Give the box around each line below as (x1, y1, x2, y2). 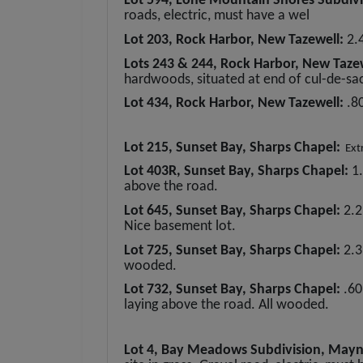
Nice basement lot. (124, 218, 236, 234)
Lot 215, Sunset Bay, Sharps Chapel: (124, 139, 340, 156)
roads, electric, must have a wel (124, 8, 310, 24)
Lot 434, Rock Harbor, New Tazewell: (124, 96, 347, 112)
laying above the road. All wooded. (124, 297, 329, 314)
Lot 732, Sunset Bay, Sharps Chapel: (124, 282, 344, 298)
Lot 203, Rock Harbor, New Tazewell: (124, 32, 347, 48)
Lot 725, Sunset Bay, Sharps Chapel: (124, 242, 344, 258)
